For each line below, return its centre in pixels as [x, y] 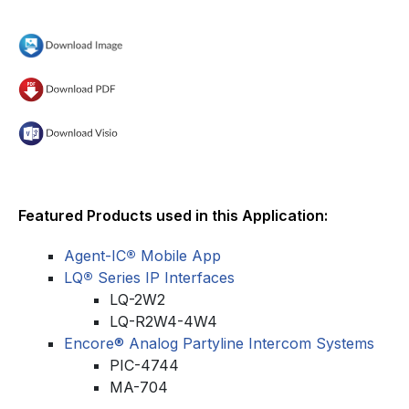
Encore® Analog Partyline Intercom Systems [219, 343]
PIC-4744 [144, 365]
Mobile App [178, 255]
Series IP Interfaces [164, 277]
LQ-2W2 [137, 299]
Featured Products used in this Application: [173, 215]
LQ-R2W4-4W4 [163, 321]
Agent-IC [95, 255]
